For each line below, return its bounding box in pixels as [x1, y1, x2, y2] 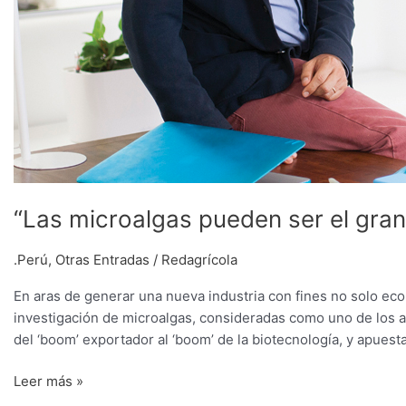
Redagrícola [161, 250, 237, 268]
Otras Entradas [55, 250, 150, 268]
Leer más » [14, 372, 83, 391]
